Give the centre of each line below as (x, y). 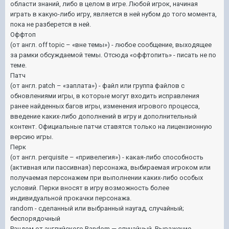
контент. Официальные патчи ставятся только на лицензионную (111, 126)
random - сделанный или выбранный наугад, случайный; (97, 208)
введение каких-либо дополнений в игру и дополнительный (104, 116)
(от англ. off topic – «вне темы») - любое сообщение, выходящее (111, 44)
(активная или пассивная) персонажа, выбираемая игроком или (110, 167)
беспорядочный (35, 218)
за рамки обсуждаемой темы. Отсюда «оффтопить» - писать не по (113, 55)
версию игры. (32, 136)
